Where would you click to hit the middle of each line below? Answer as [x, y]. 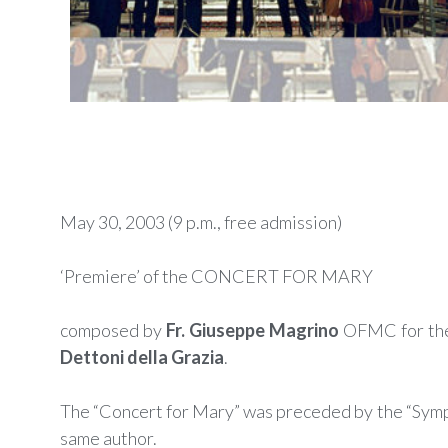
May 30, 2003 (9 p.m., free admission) [201, 222]
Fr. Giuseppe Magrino [252, 330]
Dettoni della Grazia [142, 357]
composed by [113, 330]
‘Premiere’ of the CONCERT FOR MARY [216, 276]
